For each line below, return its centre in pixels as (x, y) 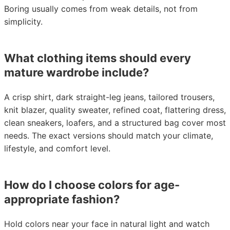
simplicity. (23, 22)
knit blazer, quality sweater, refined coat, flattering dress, (115, 110)
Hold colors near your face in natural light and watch (107, 224)
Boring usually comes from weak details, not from (101, 9)
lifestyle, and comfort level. (57, 148)
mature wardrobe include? (76, 72)
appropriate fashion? (62, 199)
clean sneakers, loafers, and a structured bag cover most (115, 123)
